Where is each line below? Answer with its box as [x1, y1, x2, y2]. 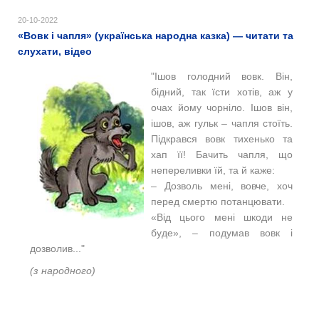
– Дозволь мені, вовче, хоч [151, 179, 293, 192]
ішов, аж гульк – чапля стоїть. [151, 117, 293, 129]
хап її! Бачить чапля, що [151, 148, 293, 160]
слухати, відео [18, 45, 92, 57]
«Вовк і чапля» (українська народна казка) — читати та [18, 29, 293, 41]
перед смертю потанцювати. [151, 195, 285, 207]
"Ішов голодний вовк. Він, [151, 70, 293, 82]
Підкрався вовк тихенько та [151, 132, 293, 145]
